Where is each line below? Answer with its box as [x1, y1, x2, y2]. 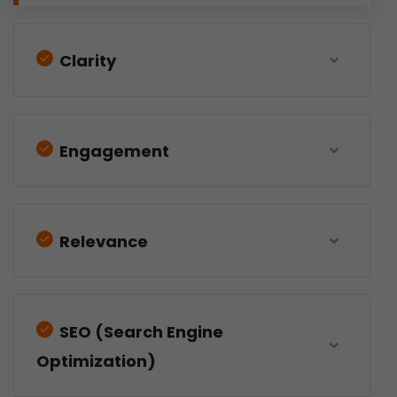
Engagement [56, 140, 169, 162]
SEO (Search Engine [56, 321, 223, 343]
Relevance [56, 230, 148, 253]
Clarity [56, 50, 116, 72]
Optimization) [36, 350, 156, 372]
